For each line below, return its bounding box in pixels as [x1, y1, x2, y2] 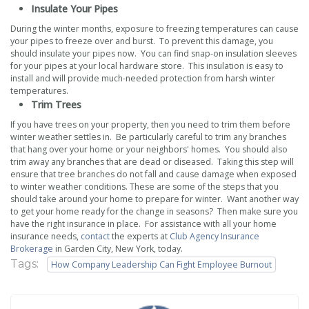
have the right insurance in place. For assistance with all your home [10, 217, 277, 230]
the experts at [110, 230, 170, 242]
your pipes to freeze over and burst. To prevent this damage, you [10, 35, 273, 48]
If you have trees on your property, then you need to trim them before [10, 118, 290, 130]
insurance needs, [10, 230, 81, 242]
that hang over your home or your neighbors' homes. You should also [10, 143, 288, 155]
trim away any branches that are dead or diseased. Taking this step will [10, 155, 294, 168]
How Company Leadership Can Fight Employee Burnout [51, 258, 272, 270]
